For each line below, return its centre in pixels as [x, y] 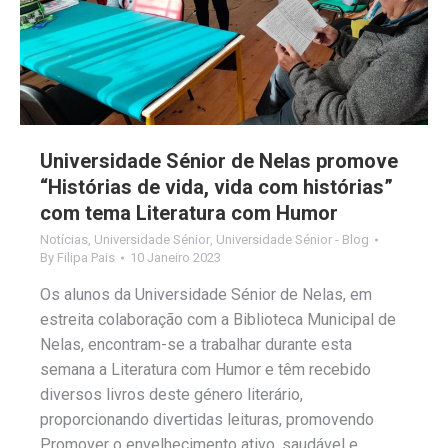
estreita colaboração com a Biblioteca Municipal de [218, 319]
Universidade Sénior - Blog [292, 239]
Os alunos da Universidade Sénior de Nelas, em [206, 294]
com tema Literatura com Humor [189, 212]
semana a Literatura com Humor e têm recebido [205, 369]
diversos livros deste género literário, [171, 394]
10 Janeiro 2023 [175, 257]
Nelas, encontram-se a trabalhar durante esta [196, 344]
